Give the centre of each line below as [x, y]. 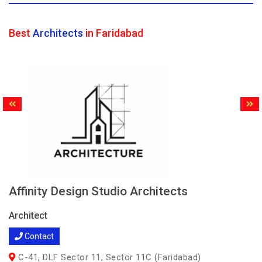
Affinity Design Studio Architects [98, 191]
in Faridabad [113, 33]
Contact [38, 236]
